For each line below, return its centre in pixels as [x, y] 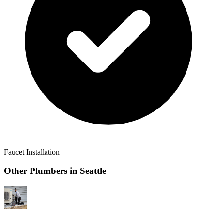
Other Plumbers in [42, 170]
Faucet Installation [32, 152]
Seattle [93, 170]
